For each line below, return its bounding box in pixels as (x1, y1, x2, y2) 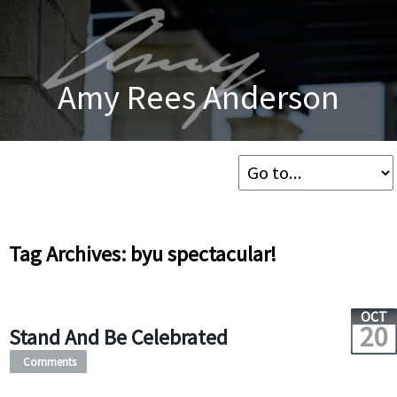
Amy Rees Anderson (58, 74, 339, 118)
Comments (22, 354, 76, 369)
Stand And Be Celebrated (8, 323, 228, 351)
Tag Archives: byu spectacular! (8, 240, 276, 268)
